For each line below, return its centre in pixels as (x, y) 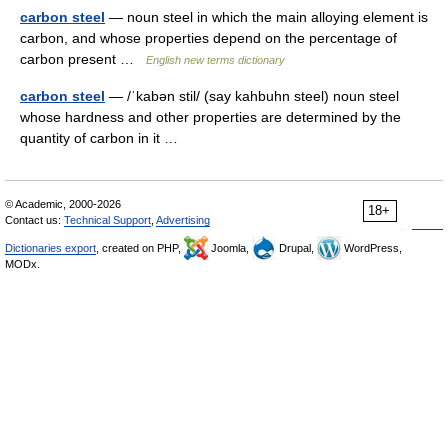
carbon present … (83, 59)
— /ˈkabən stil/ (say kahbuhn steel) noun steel (252, 96)
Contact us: (34, 220)
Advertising (183, 220)
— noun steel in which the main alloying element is (266, 17)
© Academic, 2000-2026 (63, 204)
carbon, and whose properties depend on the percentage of (208, 38)
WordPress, (371, 248)
